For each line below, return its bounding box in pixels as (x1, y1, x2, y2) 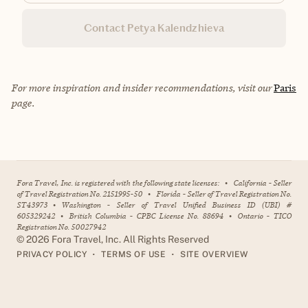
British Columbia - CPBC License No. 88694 (69, 210, 223, 221)
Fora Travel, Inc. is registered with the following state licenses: (16, 177, 220, 188)
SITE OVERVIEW (180, 249, 248, 259)
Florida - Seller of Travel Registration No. (156, 188, 292, 199)
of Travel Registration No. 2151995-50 (16, 188, 143, 199)
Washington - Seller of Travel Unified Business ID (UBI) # (61, 199, 291, 210)
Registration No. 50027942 (16, 221, 106, 232)
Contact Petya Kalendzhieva (83, 21, 225, 35)
